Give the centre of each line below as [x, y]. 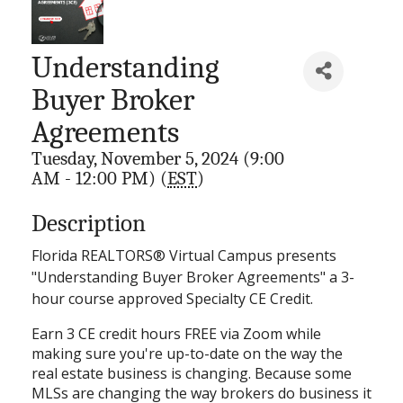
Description [89, 223]
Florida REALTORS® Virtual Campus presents [184, 255]
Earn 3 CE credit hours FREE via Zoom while [176, 333]
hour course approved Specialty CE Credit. [172, 298]
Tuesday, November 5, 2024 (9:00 [158, 158]
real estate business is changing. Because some [192, 373]
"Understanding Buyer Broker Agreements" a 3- [193, 277]
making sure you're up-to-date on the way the [187, 353]
